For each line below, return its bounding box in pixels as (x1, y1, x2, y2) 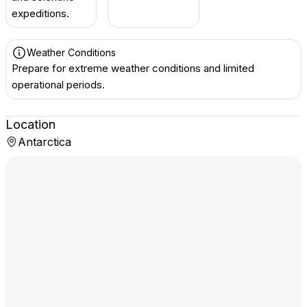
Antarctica (18, 135, 71, 149)
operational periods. (12, 78, 105, 91)
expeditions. (12, 7, 69, 20)
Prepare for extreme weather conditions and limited (12, 62, 254, 75)
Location (5, 117, 56, 132)
